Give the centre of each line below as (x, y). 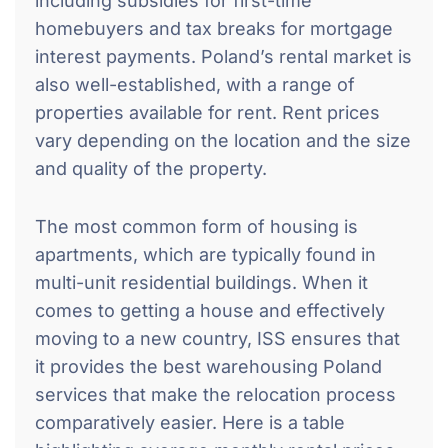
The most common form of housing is (196, 226)
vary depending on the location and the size (223, 140)
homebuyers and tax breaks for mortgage (214, 28)
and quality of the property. (151, 168)
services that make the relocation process (215, 394)
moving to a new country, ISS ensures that (217, 338)
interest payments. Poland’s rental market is (223, 56)
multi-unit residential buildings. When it (201, 282)
